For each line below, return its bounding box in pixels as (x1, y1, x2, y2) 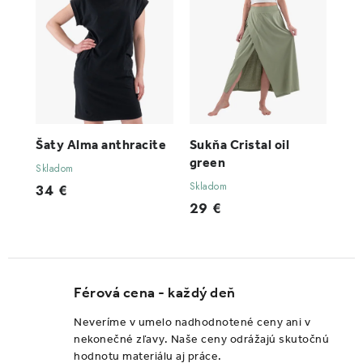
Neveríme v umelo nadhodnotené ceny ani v (74, 315, 310, 330)
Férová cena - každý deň (74, 284, 236, 302)
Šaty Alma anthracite (36, 137, 166, 153)
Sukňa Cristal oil (189, 137, 289, 153)
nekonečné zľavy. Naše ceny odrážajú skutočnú (74, 332, 329, 347)
